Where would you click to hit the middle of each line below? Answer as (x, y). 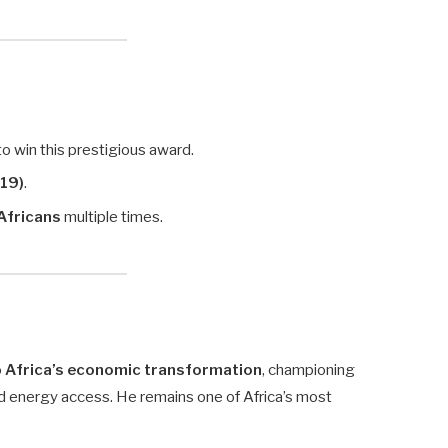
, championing (309, 370)
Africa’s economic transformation (134, 370)
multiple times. (112, 216)
